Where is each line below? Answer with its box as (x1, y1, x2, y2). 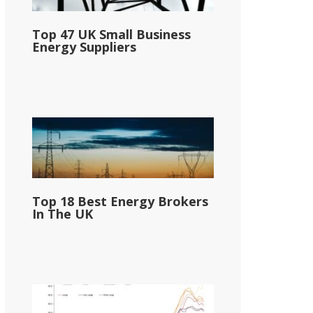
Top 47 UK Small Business (32, 25, 191, 43)
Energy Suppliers (32, 38, 136, 55)
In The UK (32, 205, 93, 222)
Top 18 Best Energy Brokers (32, 192, 208, 210)
